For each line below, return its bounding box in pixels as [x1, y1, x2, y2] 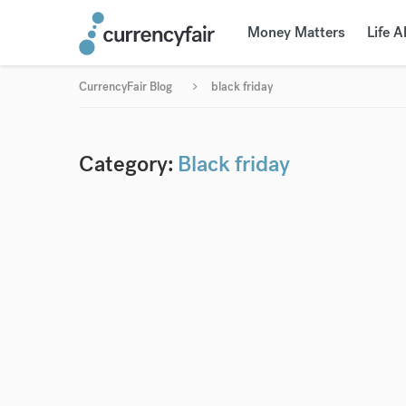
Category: [79, 150, 174, 178]
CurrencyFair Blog [79, 79, 172, 94]
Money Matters [246, 23, 345, 42]
